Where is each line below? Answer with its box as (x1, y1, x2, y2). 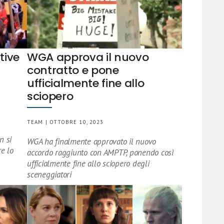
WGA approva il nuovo (27, 49, 149, 65)
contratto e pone (27, 62, 119, 78)
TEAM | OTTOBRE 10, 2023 (27, 118, 104, 125)
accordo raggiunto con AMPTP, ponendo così (27, 147, 173, 158)
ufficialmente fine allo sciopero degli (27, 158, 149, 169)
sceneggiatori (27, 169, 71, 180)
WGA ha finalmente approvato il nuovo (27, 136, 156, 147)
